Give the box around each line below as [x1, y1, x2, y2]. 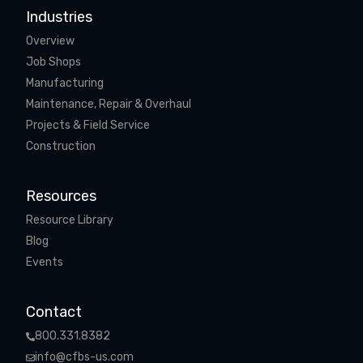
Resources [26, 187, 96, 205]
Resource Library [26, 213, 113, 227]
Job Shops [26, 55, 81, 69]
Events [26, 255, 63, 269]
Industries [26, 8, 92, 26]
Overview [26, 34, 75, 48]
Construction [26, 139, 96, 153]
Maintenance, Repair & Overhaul [26, 97, 191, 111]
